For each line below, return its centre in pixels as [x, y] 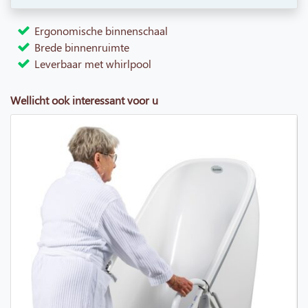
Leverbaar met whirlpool [93, 64]
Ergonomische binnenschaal [101, 31]
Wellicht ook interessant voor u [84, 100]
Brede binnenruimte [82, 47]
